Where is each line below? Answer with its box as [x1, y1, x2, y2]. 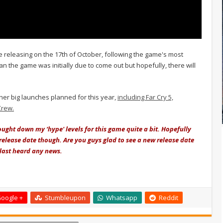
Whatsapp [106, 193, 137, 202]
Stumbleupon [45, 193, 86, 202]
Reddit [159, 193, 178, 202]
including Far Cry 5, [117, 92, 173, 102]
